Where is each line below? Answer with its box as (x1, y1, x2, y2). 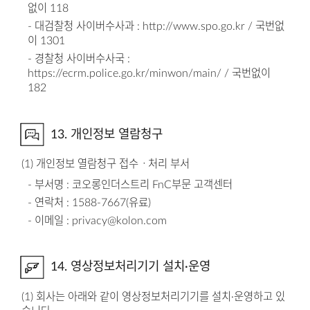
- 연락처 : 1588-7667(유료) (28, 197, 152, 208)
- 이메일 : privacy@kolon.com (28, 215, 167, 226)
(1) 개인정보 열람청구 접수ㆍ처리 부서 (21, 158, 190, 170)
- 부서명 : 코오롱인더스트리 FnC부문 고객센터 (28, 179, 233, 191)
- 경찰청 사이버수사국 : (28, 53, 131, 64)
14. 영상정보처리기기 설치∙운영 (50, 261, 210, 273)
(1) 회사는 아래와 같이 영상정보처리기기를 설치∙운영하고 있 (21, 291, 285, 302)
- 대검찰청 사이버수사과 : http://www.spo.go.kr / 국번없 (28, 21, 285, 33)
